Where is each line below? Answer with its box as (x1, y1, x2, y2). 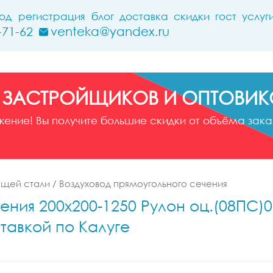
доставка (119, 10, 168, 23)
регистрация (18, 10, 85, 23)
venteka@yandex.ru (51, 24, 169, 38)
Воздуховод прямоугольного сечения (59, 178, 227, 189)
